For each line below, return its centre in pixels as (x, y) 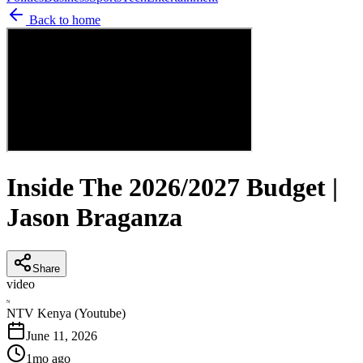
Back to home (63, 19)
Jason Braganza (94, 218)
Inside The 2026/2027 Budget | (172, 188)
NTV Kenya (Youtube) (66, 313)
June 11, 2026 (62, 335)
